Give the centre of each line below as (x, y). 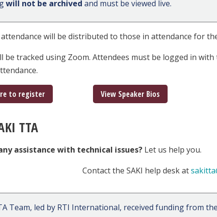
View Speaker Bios (130, 94)
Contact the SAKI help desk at (136, 171)
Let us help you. (172, 150)
